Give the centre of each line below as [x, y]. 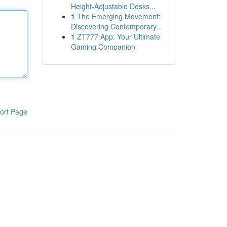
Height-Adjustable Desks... [113, 6]
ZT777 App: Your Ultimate [118, 36]
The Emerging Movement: [119, 16]
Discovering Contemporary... [116, 26]
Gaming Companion [103, 47]
